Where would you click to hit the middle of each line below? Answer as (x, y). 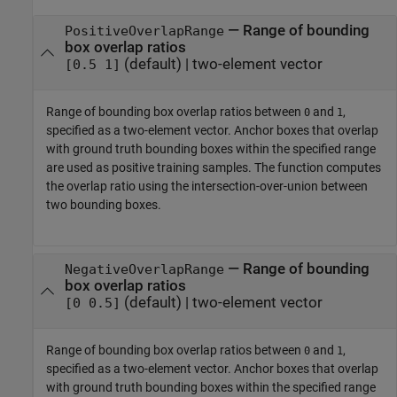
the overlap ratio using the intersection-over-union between (207, 186)
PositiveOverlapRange (144, 31)
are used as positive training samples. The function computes (214, 167)
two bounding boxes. (104, 204)
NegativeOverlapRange (144, 270)
